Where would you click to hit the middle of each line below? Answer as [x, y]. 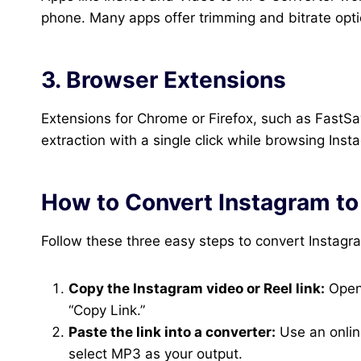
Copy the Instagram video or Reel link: [197, 289]
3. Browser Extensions [164, 80]
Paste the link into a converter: [172, 332]
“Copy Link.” [107, 311]
